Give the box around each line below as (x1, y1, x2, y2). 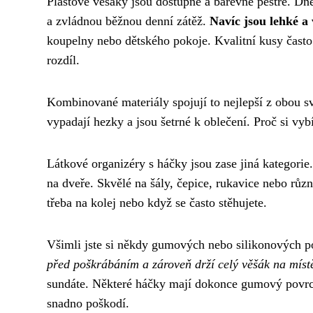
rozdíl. (47, 52, 80, 67)
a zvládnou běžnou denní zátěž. (47, 13, 210, 28)
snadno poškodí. (47, 296, 129, 310)
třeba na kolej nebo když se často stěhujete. (47, 195, 267, 210)
